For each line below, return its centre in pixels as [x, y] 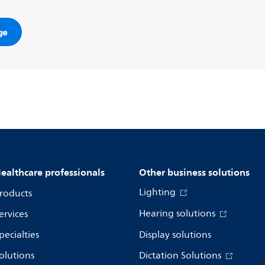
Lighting [159, 192]
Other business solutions [194, 172]
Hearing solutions [178, 214]
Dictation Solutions [181, 256]
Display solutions [175, 235]
